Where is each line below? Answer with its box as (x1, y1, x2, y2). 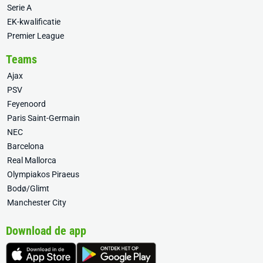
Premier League (7, 31, 64, 41)
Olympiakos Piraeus (7, 170, 79, 179)
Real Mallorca (7, 156, 56, 165)
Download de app (6, 224, 86, 238)
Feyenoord (7, 99, 46, 109)
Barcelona (7, 141, 44, 151)
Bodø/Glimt (7, 184, 49, 193)
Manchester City (7, 198, 66, 207)
